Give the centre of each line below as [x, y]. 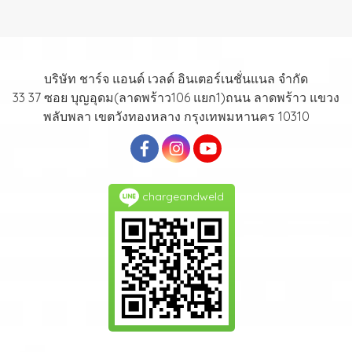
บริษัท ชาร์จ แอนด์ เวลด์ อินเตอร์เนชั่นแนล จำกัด [176, 79]
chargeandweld [181, 196]
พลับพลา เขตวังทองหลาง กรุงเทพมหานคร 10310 [176, 116]
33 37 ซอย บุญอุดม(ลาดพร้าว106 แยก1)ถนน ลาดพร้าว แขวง [176, 97]
